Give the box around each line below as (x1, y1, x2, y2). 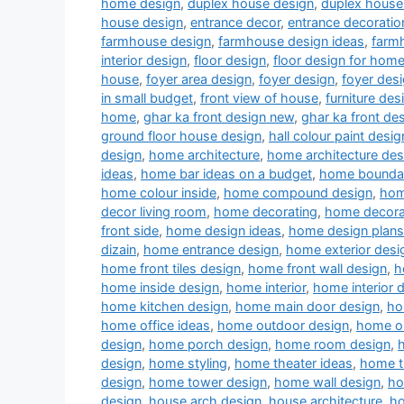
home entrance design (143, 242, 279, 258)
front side (101, 223, 159, 239)
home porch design (149, 336, 268, 353)
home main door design (235, 298, 380, 315)
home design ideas (166, 223, 281, 239)
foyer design (259, 71, 335, 87)
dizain (101, 242, 136, 258)
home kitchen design (101, 298, 228, 315)
